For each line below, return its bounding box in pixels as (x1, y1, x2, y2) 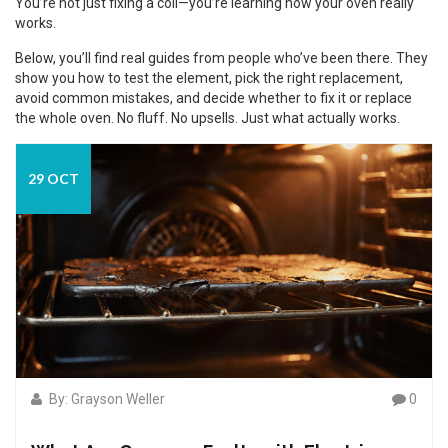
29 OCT (28, 170, 79, 187)
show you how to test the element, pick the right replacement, (15, 70, 403, 86)
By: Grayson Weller (46, 391, 165, 407)
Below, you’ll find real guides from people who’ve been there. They (15, 50, 428, 66)
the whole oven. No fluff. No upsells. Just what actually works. (15, 110, 400, 126)
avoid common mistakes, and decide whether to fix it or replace (15, 90, 412, 106)
